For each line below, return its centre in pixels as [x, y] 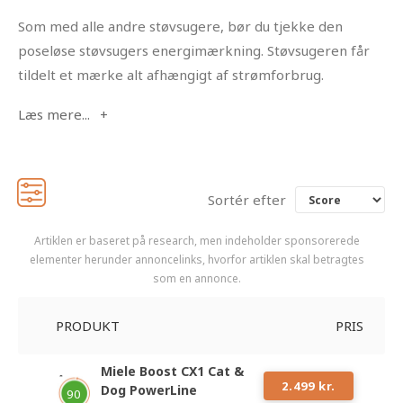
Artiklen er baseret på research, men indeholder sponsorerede [197, 241]
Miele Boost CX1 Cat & [173, 372]
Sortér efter [247, 200]
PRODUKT [88, 325]
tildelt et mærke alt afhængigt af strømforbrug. [171, 75]
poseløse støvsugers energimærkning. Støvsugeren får [194, 51]
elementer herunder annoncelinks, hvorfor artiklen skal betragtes [197, 260]
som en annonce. [197, 279]
